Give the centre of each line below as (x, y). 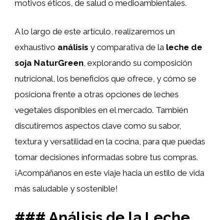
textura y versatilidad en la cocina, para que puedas (110, 141)
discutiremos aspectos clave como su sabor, (98, 125)
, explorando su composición (138, 63)
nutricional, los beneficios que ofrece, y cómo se (106, 78)
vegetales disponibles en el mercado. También (101, 110)
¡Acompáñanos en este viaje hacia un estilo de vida (110, 173)
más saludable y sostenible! (66, 188)
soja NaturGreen (49, 63)
